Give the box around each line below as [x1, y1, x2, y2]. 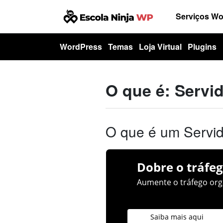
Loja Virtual [139, 41, 182, 52]
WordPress [60, 41, 102, 52]
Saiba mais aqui [150, 212, 204, 222]
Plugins [188, 41, 217, 52]
